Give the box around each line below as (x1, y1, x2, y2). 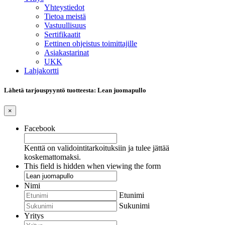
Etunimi (119, 191, 144, 200)
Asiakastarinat (44, 48, 89, 57)
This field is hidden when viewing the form (24, 162, 161, 171)
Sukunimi (119, 201, 150, 210)
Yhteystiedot (44, 3, 84, 12)
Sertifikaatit (44, 30, 80, 39)
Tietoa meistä (44, 12, 86, 21)
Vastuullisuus (44, 21, 86, 30)
